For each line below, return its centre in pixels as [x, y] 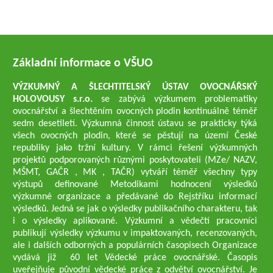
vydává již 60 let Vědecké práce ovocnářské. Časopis [135, 258]
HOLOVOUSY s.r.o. [57, 99]
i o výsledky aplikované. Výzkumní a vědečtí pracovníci [135, 221]
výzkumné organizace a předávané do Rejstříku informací [135, 197]
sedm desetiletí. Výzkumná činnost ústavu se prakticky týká [135, 124]
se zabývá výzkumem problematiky [179, 99]
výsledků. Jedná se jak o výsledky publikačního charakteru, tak [135, 209]
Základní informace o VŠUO [83, 63]
